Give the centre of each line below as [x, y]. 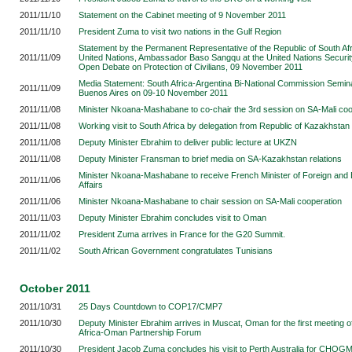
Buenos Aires [105, 93]
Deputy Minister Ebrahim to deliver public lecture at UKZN [188, 142]
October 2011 [55, 288]
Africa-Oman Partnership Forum [140, 332]
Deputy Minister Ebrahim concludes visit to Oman [172, 218]
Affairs [91, 185]
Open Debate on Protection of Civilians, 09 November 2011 [191, 67]
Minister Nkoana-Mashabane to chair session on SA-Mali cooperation [210, 201]
